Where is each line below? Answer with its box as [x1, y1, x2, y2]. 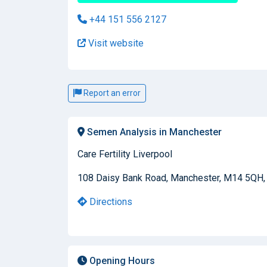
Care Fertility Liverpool [77, 148, 172, 160]
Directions [87, 195, 132, 207]
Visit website [86, 37, 144, 49]
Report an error [82, 88, 141, 98]
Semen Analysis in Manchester [85, 126, 222, 138]
